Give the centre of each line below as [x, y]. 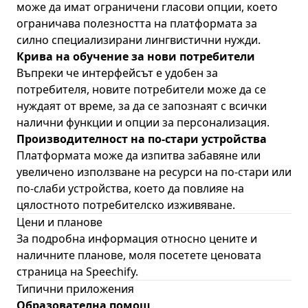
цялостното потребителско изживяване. [126, 205]
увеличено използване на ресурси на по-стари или [154, 172]
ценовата [236, 255]
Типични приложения [75, 289]
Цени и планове [59, 222]
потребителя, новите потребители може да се [141, 89]
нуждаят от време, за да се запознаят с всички [142, 106]
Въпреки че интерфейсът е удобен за [117, 73]
